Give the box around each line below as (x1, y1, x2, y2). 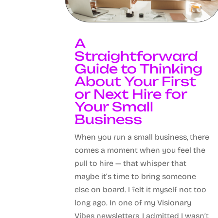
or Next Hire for (74, 86, 187, 102)
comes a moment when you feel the (74, 145, 206, 155)
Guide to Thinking (74, 61, 203, 77)
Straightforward (74, 48, 198, 64)
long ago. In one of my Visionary (74, 198, 192, 208)
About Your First (74, 73, 197, 90)
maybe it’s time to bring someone (74, 172, 197, 182)
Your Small (74, 99, 154, 115)
